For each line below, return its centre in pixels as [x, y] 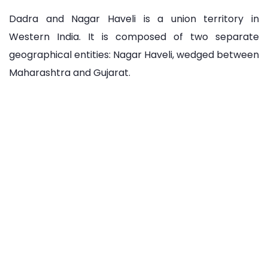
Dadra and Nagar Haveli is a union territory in [134, 19]
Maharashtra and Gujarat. [70, 72]
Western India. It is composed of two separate [134, 36]
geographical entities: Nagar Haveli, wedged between [134, 54]
